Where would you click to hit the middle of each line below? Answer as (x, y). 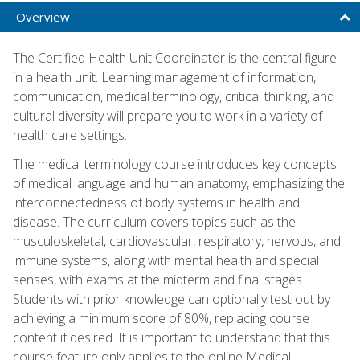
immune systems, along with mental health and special (166, 260)
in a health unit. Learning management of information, (164, 77)
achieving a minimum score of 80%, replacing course (161, 318)
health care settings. (70, 135)
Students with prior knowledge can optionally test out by (172, 299)
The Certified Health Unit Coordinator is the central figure (175, 57)
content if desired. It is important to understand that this (172, 337)
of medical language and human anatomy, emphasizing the (179, 183)
